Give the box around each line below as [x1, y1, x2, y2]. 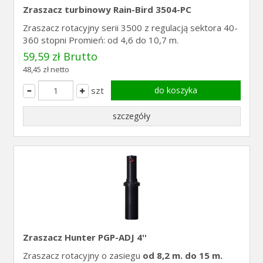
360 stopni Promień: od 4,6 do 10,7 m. [22, 34, 178, 46]
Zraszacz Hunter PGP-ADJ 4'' [22, 231, 147, 243]
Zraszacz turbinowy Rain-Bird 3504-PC [22, 4, 191, 15]
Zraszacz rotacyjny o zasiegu [22, 249, 143, 261]
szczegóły [113, 110, 150, 122]
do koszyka [154, 85, 197, 96]
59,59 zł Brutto [22, 49, 97, 63]
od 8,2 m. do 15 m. [142, 249, 222, 261]
